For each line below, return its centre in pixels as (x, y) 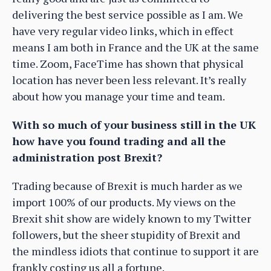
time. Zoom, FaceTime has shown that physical (128, 64)
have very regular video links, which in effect (123, 31)
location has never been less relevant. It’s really (129, 80)
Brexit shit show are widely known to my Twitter (132, 219)
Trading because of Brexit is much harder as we (127, 186)
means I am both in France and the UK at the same (135, 47)
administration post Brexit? (87, 158)
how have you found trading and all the (119, 141)
